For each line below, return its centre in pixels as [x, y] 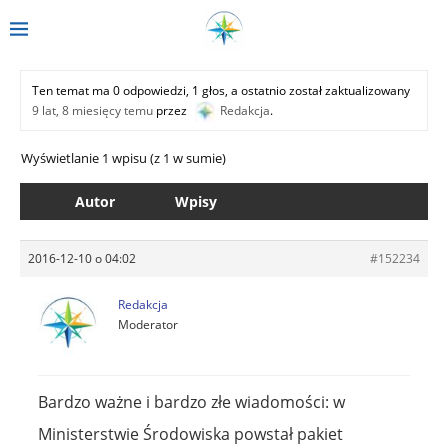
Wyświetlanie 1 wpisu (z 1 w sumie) [123, 157]
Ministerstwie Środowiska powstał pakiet [190, 433]
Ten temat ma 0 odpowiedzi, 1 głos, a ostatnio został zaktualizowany [221, 90]
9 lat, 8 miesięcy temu [92, 110]
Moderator [148, 324]
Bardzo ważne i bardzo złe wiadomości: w [191, 401]
